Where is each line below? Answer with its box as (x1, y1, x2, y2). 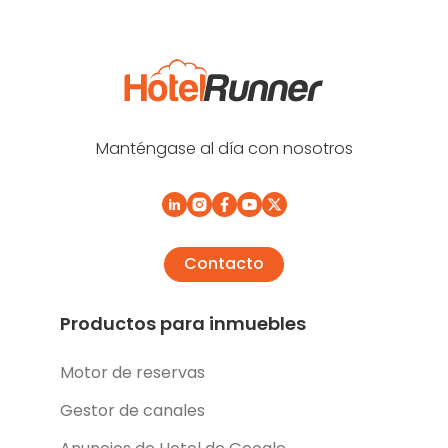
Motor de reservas (60, 360, 205, 384)
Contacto (184, 252, 264, 276)
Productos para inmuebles (60, 310, 306, 336)
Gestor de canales (60, 398, 205, 422)
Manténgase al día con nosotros (95, 136, 353, 160)
